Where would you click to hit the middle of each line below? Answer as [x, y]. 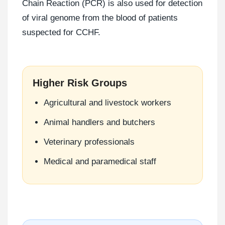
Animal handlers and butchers [99, 122]
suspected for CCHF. [61, 32]
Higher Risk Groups [80, 83]
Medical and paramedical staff [100, 161]
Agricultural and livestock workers [107, 102]
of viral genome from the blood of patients [100, 18]
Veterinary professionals [89, 142]
